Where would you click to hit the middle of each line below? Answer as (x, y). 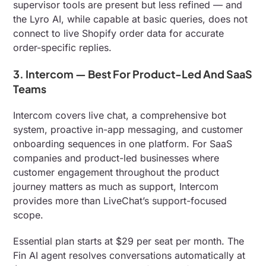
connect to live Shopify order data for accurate (119, 33)
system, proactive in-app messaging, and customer (128, 129)
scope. (28, 215)
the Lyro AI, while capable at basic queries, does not (131, 19)
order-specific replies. (63, 47)
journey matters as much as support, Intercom (116, 186)
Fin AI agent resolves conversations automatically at (129, 255)
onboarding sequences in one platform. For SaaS (123, 143)
